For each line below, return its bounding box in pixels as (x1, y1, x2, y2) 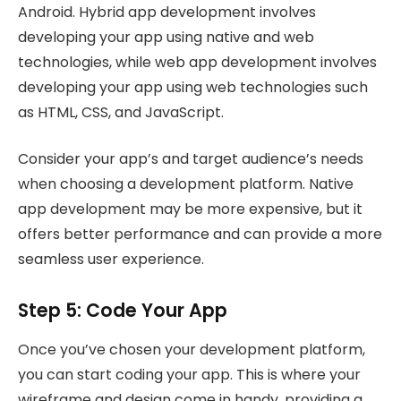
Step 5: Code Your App (18, 296, 227, 323)
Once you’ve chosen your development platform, (18, 339, 365, 361)
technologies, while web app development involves (18, 51, 377, 73)
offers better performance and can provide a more (18, 224, 382, 245)
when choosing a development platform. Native (18, 174, 354, 195)
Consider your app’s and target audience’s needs (18, 149, 363, 170)
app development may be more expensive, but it (18, 199, 363, 220)
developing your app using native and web (18, 26, 314, 47)
